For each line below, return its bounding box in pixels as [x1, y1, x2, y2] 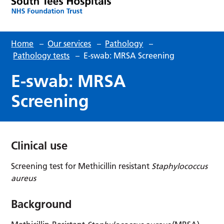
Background [11, 196, 72, 211]
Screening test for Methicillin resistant [11, 160, 152, 171]
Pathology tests [13, 50, 70, 60]
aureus [11, 172, 36, 183]
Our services [47, 38, 91, 48]
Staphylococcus [151, 160, 208, 171]
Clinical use [11, 138, 68, 152]
